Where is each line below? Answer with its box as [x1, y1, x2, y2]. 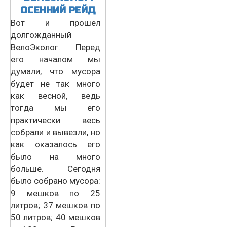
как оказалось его [11, 139, 100, 149]
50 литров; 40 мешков [11, 212, 100, 222]
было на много [11, 151, 100, 162]
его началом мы [11, 54, 100, 64]
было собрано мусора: [11, 175, 100, 186]
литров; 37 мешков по [11, 200, 100, 210]
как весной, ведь [11, 90, 100, 101]
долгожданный [11, 29, 71, 40]
